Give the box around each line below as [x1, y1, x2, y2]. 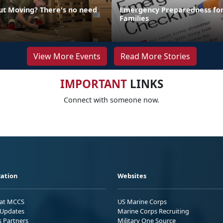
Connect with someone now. [64, 95, 159, 105]
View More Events [33, 50, 101, 62]
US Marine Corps [117, 197, 167, 206]
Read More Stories [120, 50, 190, 62]
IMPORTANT [60, 76, 127, 92]
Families [119, 13, 149, 23]
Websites [117, 171, 146, 180]
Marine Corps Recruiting [117, 206, 189, 216]
